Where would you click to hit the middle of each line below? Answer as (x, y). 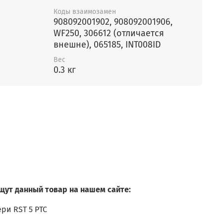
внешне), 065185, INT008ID (107, 45)
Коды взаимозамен (85, 12)
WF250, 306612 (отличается (109, 33)
